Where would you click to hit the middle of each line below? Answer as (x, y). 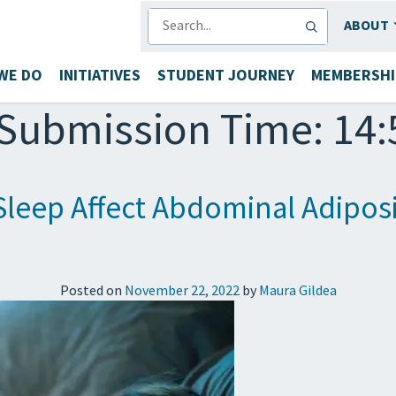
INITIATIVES (99, 74)
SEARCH (166, 15)
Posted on (92, 289)
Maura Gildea (297, 289)
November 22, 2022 (182, 289)
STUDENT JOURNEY (225, 74)
